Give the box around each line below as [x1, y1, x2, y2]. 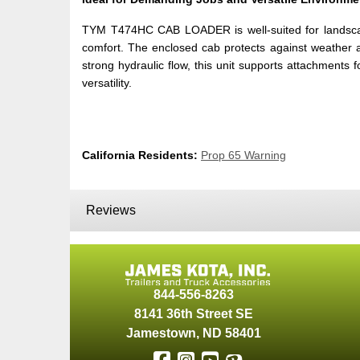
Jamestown [125, 326, 196, 341]
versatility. [82, 76, 132, 89]
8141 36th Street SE [133, 307, 253, 321]
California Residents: [82, 148, 198, 162]
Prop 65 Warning [201, 148, 286, 162]
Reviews [86, 203, 136, 218]
